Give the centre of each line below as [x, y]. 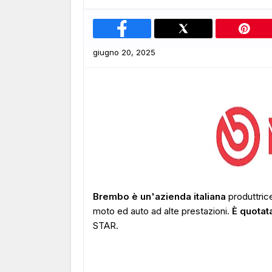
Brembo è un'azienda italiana [161, 196]
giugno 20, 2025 [124, 52]
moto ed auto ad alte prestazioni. [162, 211]
